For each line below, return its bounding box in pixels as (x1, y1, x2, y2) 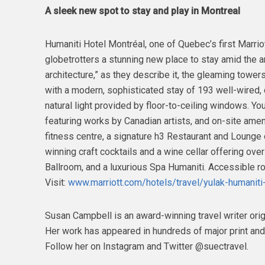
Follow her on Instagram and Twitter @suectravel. (44, 240, 248, 252)
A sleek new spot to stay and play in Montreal (44, 5, 240, 17)
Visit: (44, 176, 68, 188)
